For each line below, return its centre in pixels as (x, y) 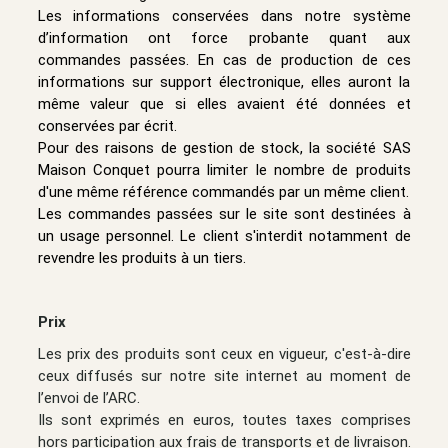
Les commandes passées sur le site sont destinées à (224, 213)
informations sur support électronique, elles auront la (224, 81)
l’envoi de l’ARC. (88, 397)
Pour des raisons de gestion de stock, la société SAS (224, 147)
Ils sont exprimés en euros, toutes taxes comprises (224, 419)
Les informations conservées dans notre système (224, 15)
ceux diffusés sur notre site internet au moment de (224, 375)
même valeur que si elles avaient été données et (224, 103)
